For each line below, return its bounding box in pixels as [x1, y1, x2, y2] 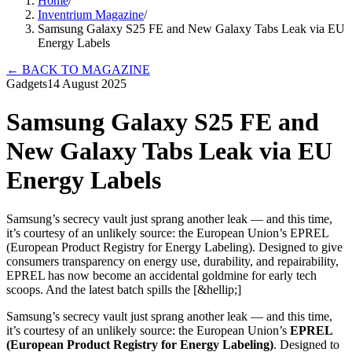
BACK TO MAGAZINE [19, 63, 150, 76]
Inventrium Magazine [38, 8, 144, 21]
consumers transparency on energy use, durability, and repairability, [6, 254, 339, 268]
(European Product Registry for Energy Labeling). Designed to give [6, 240, 343, 254]
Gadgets [6, 77, 47, 90]
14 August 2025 [47, 77, 126, 90]
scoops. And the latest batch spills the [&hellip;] [6, 282, 241, 296]
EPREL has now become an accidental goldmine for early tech [6, 268, 317, 282]
